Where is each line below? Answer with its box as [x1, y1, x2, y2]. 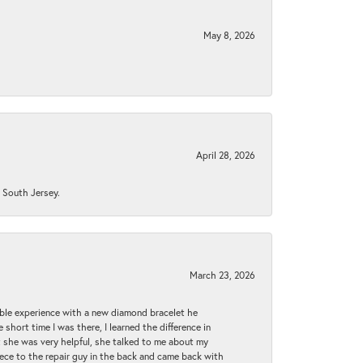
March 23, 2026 [190, 268, 255, 282]
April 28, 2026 [196, 148, 255, 162]
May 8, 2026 [203, 28, 255, 42]
